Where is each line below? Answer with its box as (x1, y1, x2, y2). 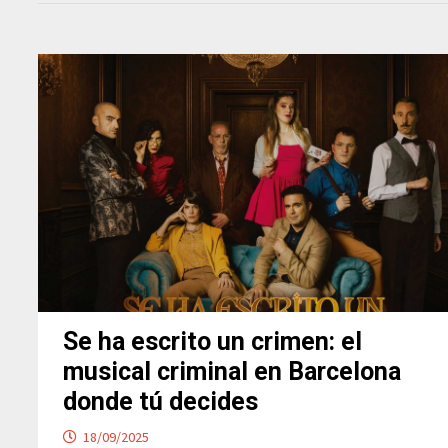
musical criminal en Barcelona (63, 356, 402, 386)
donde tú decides (63, 386, 259, 416)
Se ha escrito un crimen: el (63, 326, 363, 356)
